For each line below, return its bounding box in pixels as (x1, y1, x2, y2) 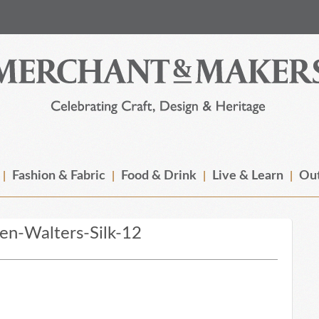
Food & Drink (121, 169, 197, 182)
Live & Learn (212, 169, 283, 182)
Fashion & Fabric (12, 169, 105, 182)
